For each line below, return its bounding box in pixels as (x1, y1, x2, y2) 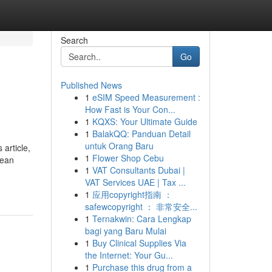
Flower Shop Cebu (92, 152, 164, 164)
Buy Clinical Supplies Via (92, 237, 186, 249)
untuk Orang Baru (84, 140, 154, 152)
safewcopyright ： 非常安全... (84, 200, 197, 212)
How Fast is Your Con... (84, 103, 175, 115)
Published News (60, 79, 122, 91)
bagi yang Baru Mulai (84, 225, 166, 237)
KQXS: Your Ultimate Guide (92, 115, 197, 127)
